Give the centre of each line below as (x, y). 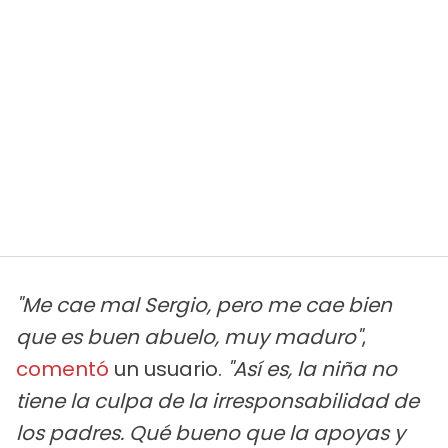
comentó (62, 368)
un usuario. (168, 368)
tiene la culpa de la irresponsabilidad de (217, 400)
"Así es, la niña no (312, 368)
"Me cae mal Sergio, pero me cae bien (204, 304)
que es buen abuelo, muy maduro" (189, 336)
